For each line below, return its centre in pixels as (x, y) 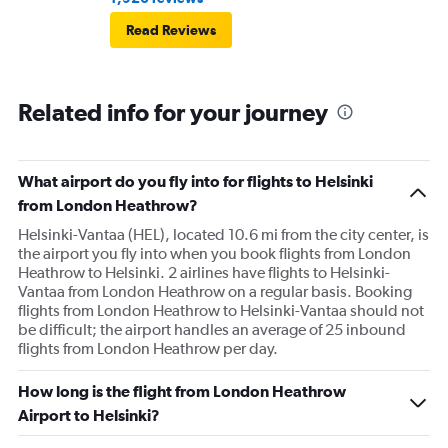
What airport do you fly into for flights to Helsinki (195, 181)
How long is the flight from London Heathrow (182, 391)
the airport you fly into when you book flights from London (214, 254)
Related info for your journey (173, 112)
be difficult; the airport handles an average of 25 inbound (212, 330)
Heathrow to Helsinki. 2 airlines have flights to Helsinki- (204, 273)
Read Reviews (171, 30)
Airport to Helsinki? (89, 415)
